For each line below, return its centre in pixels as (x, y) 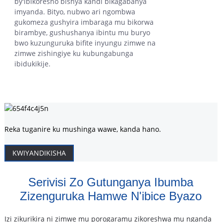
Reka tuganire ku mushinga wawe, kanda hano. (83, 129)
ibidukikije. (32, 64)
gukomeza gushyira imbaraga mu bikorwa (84, 22)
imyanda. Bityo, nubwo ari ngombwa (75, 12)
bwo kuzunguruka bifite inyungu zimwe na (85, 43)
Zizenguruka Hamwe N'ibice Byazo (111, 196)
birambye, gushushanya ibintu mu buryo (82, 33)
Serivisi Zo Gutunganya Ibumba (111, 182)
